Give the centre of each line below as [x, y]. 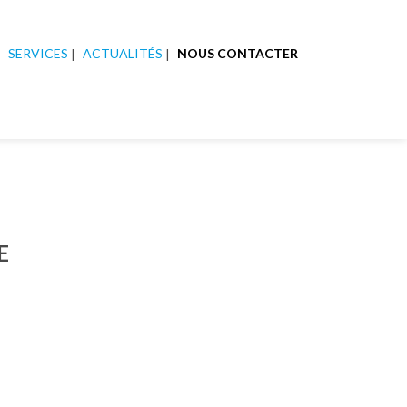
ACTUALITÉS [123, 53]
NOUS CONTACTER [238, 53]
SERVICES [39, 53]
